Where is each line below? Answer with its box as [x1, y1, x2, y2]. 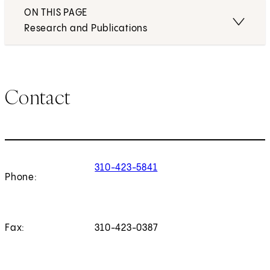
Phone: [5, 172, 37, 183]
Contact [5, 84, 71, 110]
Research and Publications [24, 24, 148, 34]
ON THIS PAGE [24, 8, 87, 19]
